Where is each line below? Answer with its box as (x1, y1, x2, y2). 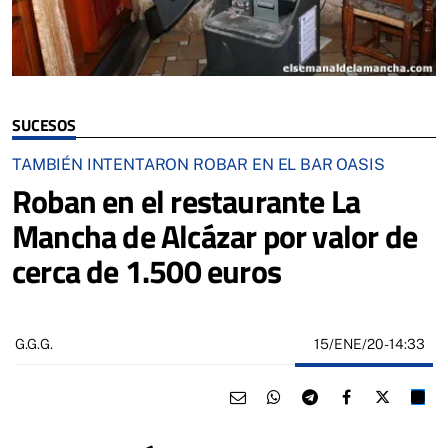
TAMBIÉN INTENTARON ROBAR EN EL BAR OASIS (12, 154, 385, 174)
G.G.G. (15, 336, 53, 353)
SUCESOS (12, 112, 76, 137)
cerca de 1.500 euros (12, 246, 281, 295)
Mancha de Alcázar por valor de (12, 211, 418, 260)
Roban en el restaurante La (12, 176, 361, 225)
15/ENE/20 (314, 335, 384, 352)
